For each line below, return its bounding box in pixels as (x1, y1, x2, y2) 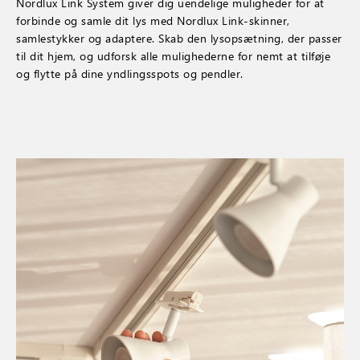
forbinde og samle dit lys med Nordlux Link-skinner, (16, 13, 290, 28)
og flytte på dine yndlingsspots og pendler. (16, 66, 243, 81)
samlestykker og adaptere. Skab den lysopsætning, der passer (16, 31, 342, 46)
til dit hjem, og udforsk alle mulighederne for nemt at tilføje (16, 48, 330, 63)
